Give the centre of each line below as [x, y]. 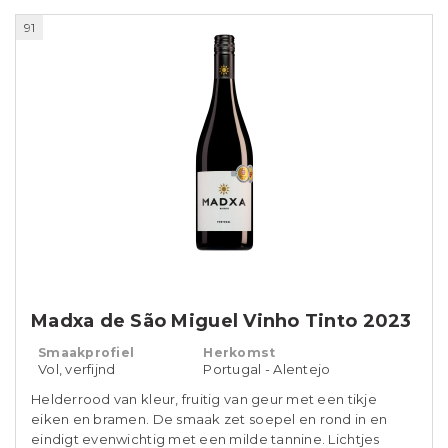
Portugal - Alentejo [267, 369]
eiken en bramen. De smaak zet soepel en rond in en [209, 419]
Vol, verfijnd [77, 369]
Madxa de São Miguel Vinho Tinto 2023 [221, 321]
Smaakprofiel [86, 352]
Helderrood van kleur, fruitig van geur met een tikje [204, 399]
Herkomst [239, 352]
